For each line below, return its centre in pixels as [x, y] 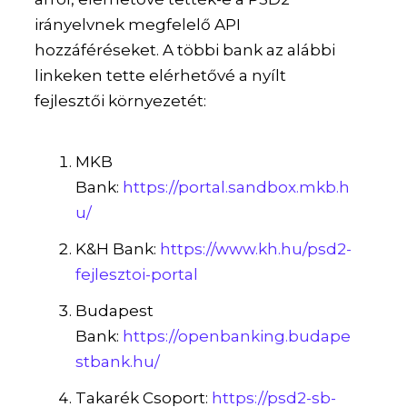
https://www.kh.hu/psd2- [256, 249]
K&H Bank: [118, 249]
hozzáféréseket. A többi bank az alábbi [185, 50]
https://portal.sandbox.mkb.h [237, 188]
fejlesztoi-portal [137, 275]
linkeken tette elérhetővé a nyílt [161, 76]
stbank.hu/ [118, 362]
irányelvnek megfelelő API [138, 25]
